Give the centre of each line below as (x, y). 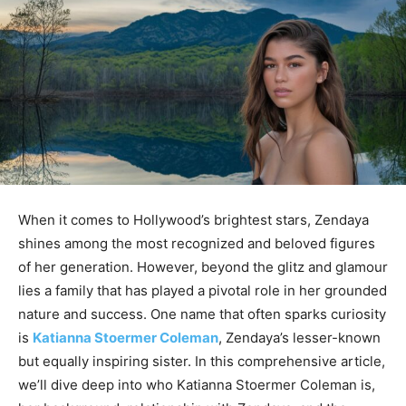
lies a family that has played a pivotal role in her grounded (203, 291)
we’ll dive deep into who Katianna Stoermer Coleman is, (197, 385)
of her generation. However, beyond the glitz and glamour (203, 267)
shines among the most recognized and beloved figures (197, 244)
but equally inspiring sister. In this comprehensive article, (202, 362)
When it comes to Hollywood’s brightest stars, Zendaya (193, 220)
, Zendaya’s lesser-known (300, 338)
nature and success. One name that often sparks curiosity (202, 314)
